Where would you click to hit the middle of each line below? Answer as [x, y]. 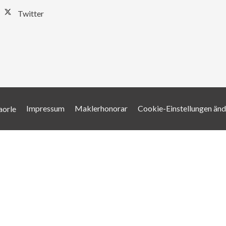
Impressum [45, 108]
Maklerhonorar [101, 108]
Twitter [31, 13]
